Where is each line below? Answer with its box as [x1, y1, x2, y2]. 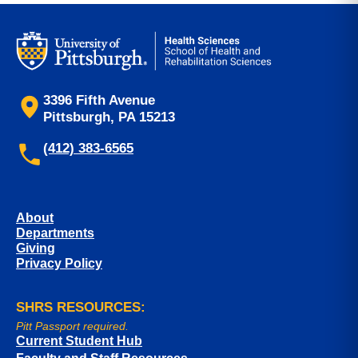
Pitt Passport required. [16, 320, 129, 333]
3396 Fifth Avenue [43, 93, 155, 109]
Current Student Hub [16, 334, 142, 348]
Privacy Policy [16, 257, 102, 271]
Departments [16, 226, 94, 241]
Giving [16, 241, 55, 256]
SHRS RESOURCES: [16, 300, 145, 316]
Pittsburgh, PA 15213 [43, 109, 175, 125]
